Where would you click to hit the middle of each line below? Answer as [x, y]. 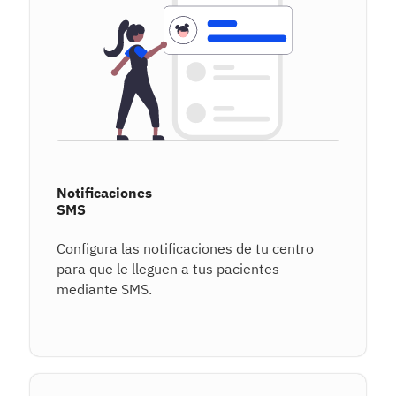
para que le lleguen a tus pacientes [168, 269]
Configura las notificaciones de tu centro [185, 249]
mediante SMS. [104, 289]
